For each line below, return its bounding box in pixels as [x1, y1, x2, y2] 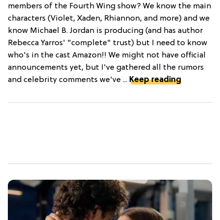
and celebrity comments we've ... [8, 76, 129, 85]
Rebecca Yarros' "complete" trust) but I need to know [8, 39, 207, 48]
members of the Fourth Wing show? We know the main [8, 2, 211, 11]
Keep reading [129, 76, 181, 85]
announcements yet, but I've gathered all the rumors [8, 63, 204, 73]
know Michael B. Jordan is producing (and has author [8, 27, 203, 36]
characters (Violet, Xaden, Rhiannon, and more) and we [8, 14, 210, 24]
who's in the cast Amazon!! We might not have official [8, 51, 206, 60]
